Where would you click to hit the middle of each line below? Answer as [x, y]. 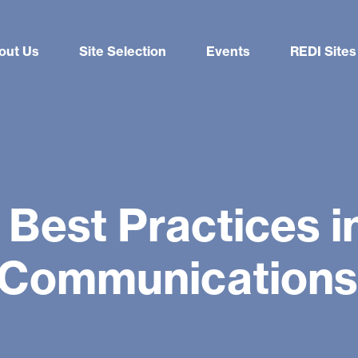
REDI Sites [323, 51]
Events [228, 51]
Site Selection [123, 51]
